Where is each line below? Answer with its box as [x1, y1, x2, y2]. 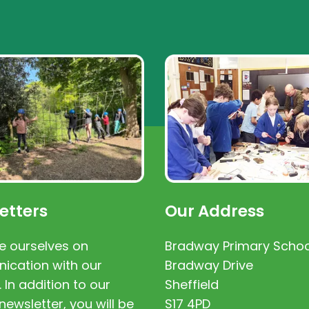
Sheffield [165, 276, 219, 294]
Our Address [165, 200, 264, 223]
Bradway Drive [165, 257, 253, 275]
